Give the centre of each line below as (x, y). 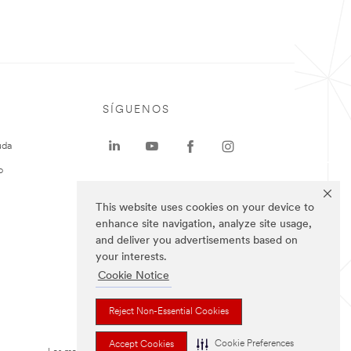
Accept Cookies (141, 344)
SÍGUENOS (136, 110)
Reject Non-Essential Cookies (169, 311)
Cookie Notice (133, 277)
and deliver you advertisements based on (197, 241)
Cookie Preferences (254, 344)
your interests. (131, 258)
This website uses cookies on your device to (205, 208)
